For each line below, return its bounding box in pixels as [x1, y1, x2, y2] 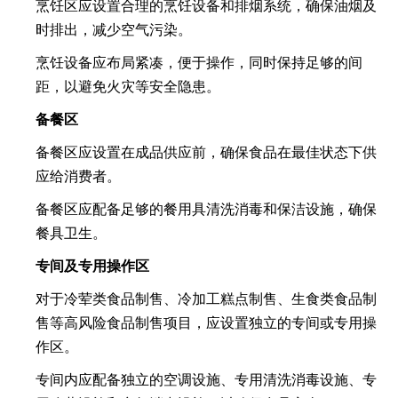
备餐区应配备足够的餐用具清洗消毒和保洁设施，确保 [36, 200, 377, 219]
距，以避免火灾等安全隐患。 [36, 77, 220, 96]
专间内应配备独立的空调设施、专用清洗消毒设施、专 [36, 370, 377, 389]
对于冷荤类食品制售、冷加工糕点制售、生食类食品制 [36, 290, 377, 308]
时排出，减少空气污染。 [36, 20, 192, 39]
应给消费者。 [36, 167, 121, 186]
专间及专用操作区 [36, 257, 149, 275]
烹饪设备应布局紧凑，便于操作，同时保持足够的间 [36, 53, 362, 72]
